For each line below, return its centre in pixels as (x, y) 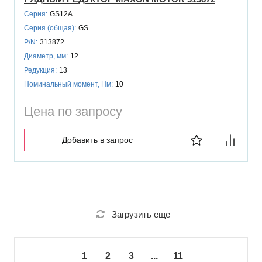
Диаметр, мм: (46, 56)
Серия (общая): (50, 28)
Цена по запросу (73, 111)
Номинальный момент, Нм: (68, 84)
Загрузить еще (141, 214)
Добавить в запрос (97, 139)
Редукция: (40, 70)
